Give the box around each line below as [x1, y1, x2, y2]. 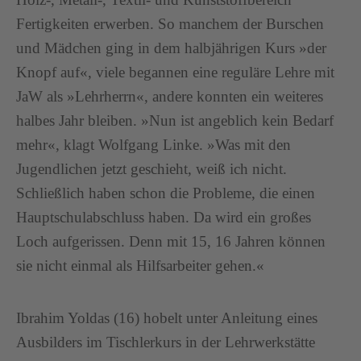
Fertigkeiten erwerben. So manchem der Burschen [16, 15, 324, 32]
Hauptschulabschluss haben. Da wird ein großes [16, 209, 311, 226]
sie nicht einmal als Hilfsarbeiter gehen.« [16, 257, 264, 274]
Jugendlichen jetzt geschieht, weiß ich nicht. [16, 160, 287, 177]
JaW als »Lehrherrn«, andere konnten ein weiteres [16, 88, 323, 105]
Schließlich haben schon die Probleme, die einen [16, 185, 315, 201]
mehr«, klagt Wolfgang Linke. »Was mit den [16, 136, 291, 153]
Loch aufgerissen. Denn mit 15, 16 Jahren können [16, 233, 326, 250]
